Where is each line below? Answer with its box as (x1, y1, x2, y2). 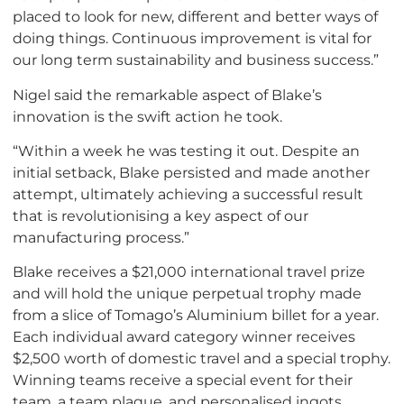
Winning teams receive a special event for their (13, 371, 353, 390)
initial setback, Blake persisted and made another (13, 162, 370, 181)
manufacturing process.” (13, 227, 189, 246)
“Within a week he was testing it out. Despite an (13, 141, 360, 160)
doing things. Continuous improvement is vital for (13, 29, 372, 48)
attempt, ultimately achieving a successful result (13, 184, 363, 203)
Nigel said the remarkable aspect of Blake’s (13, 85, 322, 104)
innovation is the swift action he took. (13, 106, 282, 125)
